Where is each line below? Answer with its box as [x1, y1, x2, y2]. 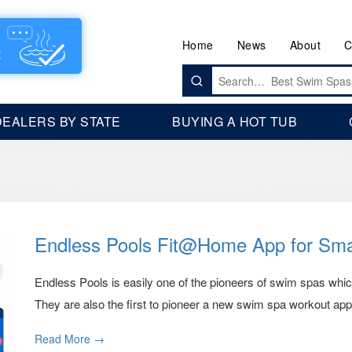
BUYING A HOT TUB [172, 112, 298, 130]
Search [181, 64, 218, 79]
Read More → [35, 331, 104, 346]
